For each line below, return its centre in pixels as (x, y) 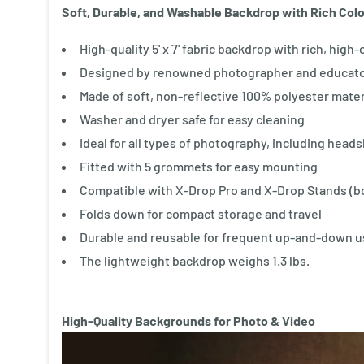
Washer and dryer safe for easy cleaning (192, 119)
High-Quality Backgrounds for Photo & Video (188, 320)
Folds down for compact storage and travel (201, 213)
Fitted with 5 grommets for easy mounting (199, 166)
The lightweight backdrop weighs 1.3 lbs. (195, 260)
